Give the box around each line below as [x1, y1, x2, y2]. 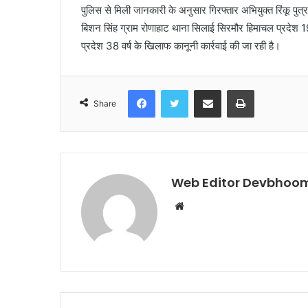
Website [184, 199, 223, 212]
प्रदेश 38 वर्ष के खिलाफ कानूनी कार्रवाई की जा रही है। [81, 39, 280, 53]
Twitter [188, 84, 218, 96]
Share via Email [221, 84, 243, 96]
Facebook [155, 84, 197, 96]
